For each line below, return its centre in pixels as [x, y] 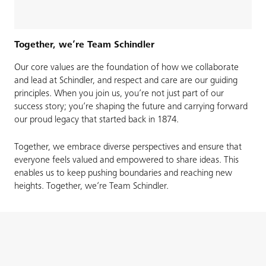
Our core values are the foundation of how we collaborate [126, 68]
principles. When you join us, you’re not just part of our [119, 94]
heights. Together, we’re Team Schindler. [91, 187]
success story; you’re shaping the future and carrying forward [131, 107]
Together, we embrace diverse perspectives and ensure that [128, 148]
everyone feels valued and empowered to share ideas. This [126, 161]
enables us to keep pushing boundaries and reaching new [123, 174]
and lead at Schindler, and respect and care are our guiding [126, 81]
